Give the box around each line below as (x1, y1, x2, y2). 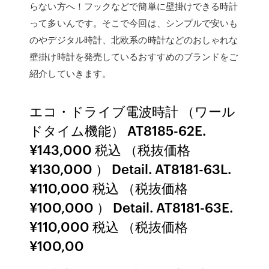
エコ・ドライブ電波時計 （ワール (29, 101, 236, 120)
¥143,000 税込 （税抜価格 (29, 140, 191, 159)
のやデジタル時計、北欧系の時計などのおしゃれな (29, 33, 238, 46)
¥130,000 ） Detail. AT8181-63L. (29, 159, 232, 178)
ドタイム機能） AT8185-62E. (29, 121, 207, 139)
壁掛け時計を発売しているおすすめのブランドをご (29, 50, 238, 63)
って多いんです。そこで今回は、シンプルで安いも (29, 16, 238, 29)
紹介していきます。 (29, 67, 112, 80)
